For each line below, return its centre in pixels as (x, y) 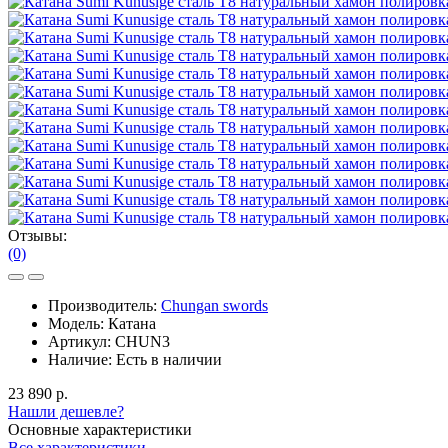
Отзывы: (37, 235)
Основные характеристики (100, 429)
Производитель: (104, 305)
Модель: (78, 323)
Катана (132, 323)
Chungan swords (214, 305)
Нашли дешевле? (66, 411)
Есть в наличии (169, 359)
